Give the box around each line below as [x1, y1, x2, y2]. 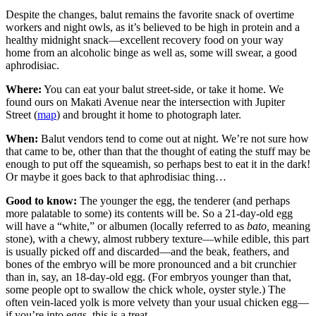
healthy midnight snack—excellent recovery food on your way [6, 34, 284, 47]
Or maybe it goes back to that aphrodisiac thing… [6, 171, 226, 183]
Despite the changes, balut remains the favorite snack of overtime [6, 8, 294, 21]
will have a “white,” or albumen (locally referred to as [6, 220, 247, 233]
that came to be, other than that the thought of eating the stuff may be [6, 145, 310, 158]
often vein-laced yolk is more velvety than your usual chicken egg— [6, 296, 309, 309]
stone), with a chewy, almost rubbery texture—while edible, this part [6, 233, 309, 245]
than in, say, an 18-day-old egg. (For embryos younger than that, [6, 271, 291, 284]
